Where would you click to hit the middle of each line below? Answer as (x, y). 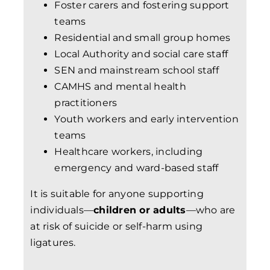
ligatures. (54, 243)
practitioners (86, 103)
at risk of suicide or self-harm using (117, 227)
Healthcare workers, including (129, 152)
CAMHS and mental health (120, 87)
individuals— (62, 210)
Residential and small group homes (143, 38)
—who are (211, 210)
